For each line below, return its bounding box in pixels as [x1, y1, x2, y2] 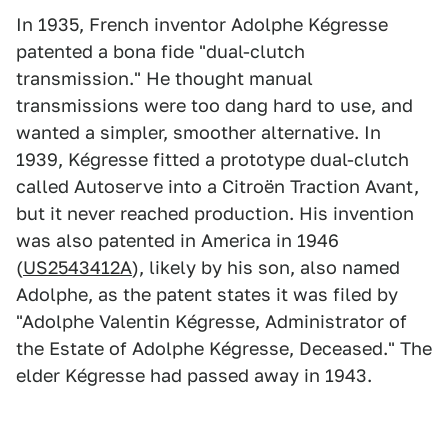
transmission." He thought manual [16, 68, 313, 90]
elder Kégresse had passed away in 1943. [16, 365, 372, 387]
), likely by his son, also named [132, 257, 400, 279]
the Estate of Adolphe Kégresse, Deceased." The [16, 338, 432, 360]
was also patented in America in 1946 [16, 230, 339, 252]
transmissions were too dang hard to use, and [16, 95, 413, 117]
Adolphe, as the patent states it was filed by [16, 284, 398, 306]
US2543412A [23, 257, 132, 279]
